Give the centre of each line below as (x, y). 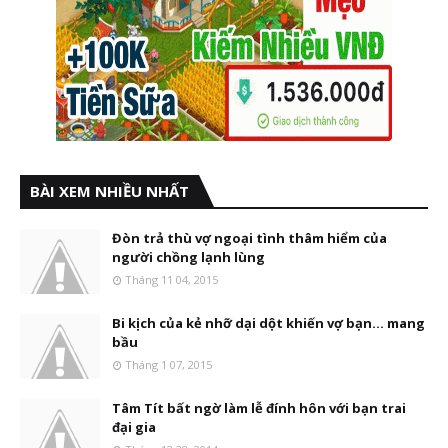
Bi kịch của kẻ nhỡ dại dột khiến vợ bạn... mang (268, 323)
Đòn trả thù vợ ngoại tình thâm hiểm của (249, 238)
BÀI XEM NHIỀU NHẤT (109, 191)
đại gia (134, 427)
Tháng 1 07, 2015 (168, 364)
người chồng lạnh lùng (188, 257)
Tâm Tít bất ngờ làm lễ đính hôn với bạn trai (259, 408)
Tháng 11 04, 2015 (171, 279)
